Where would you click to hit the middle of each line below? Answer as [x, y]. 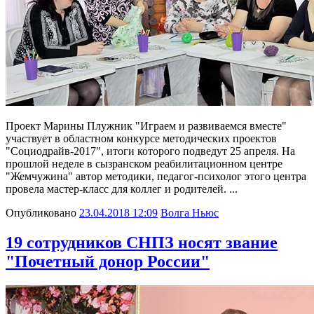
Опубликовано [41, 213]
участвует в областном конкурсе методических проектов [141, 139]
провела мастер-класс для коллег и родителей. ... [122, 189]
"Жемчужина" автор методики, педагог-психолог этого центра [156, 177]
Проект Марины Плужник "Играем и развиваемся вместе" [146, 126]
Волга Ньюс [190, 213]
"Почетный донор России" [108, 262]
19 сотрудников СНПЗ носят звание [142, 243]
